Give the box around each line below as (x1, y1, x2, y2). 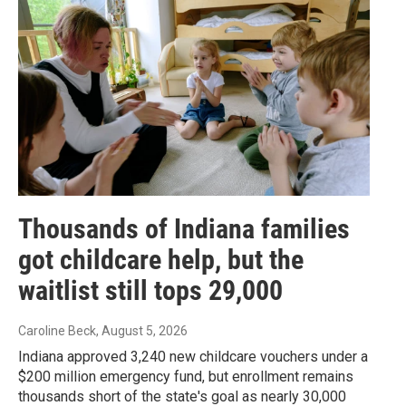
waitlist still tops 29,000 (18, 274, 283, 306)
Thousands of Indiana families (18, 212, 350, 245)
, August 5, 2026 (96, 323, 188, 338)
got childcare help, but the (18, 243, 304, 275)
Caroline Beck (18, 323, 96, 338)
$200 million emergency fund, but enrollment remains (18, 367, 353, 385)
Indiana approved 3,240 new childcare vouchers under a (18, 347, 368, 365)
